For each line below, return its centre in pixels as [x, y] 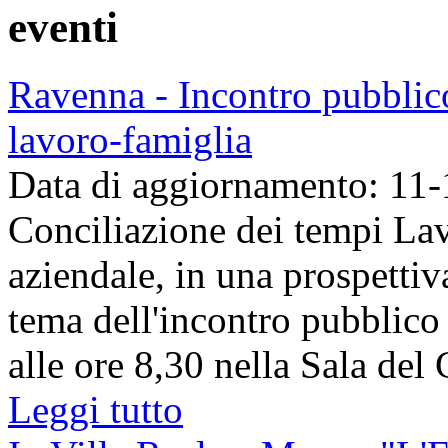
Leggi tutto [95, 409]
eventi [63, 27]
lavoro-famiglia [130, 139]
